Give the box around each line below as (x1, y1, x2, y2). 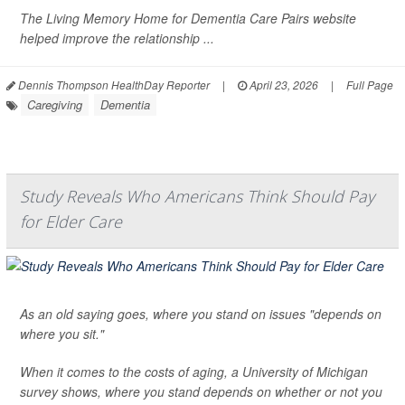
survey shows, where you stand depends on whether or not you (20, 381, 382, 400)
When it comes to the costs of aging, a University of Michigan (20, 362, 368, 381)
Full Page (346, 76, 393, 92)
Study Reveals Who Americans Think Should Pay (20, 184, 374, 207)
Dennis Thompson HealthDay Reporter (15, 76, 210, 92)
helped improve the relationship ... (20, 28, 214, 47)
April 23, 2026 (247, 76, 318, 92)
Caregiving (27, 95, 82, 113)
